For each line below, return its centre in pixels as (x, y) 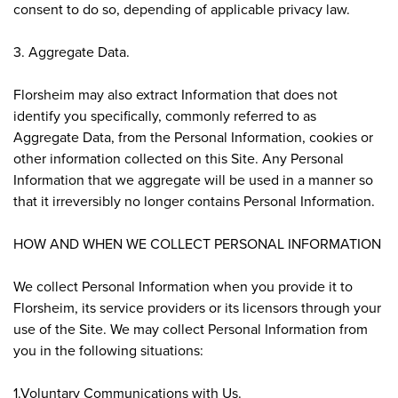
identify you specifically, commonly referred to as (165, 115)
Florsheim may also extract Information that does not (175, 94)
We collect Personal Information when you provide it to (183, 286)
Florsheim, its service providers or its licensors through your (197, 307)
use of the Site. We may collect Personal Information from (191, 328)
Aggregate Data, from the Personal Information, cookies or (193, 136)
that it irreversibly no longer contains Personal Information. (194, 200)
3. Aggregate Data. (72, 51)
